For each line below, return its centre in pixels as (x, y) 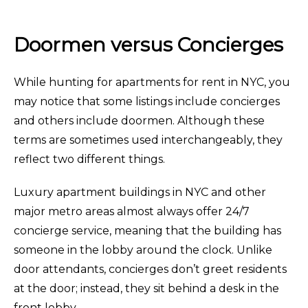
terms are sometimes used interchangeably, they (148, 140)
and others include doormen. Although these (139, 120)
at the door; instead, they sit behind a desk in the (146, 288)
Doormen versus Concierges (148, 44)
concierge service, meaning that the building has (147, 230)
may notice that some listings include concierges (147, 101)
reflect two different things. (89, 159)
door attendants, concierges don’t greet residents (150, 269)
